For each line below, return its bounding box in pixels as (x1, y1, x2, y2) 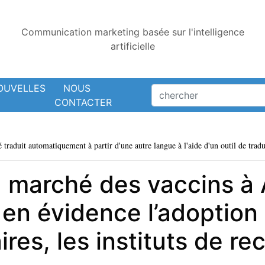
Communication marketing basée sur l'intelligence (21, 26, 244, 38)
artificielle (110, 40, 155, 52)
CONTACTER (54, 96, 112, 108)
